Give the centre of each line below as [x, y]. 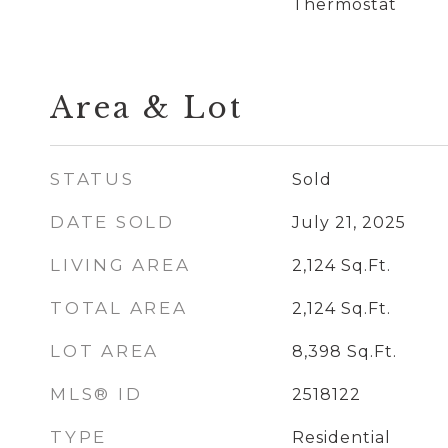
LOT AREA [104, 351]
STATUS [92, 179]
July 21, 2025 [348, 222]
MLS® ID [96, 394]
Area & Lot [146, 108]
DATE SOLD [112, 222]
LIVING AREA [120, 265]
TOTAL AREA [119, 308]
